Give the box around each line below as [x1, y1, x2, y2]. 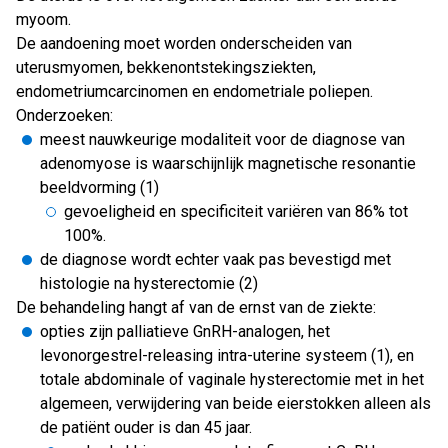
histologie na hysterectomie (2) [40, 274, 258, 293]
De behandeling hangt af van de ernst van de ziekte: [16, 298, 376, 317]
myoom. [16, 10, 71, 29]
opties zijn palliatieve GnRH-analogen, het [40, 322, 330, 341]
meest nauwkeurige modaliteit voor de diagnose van [40, 130, 405, 149]
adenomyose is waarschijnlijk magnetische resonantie [40, 154, 416, 173]
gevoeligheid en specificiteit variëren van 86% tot [64, 202, 408, 221]
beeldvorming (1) [40, 178, 159, 197]
